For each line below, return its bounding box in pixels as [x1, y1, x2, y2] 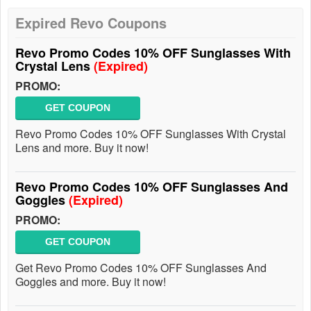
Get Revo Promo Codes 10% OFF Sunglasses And [15, 260, 267, 276]
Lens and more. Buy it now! [15, 140, 149, 155]
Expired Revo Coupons [15, 12, 167, 33]
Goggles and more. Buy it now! [15, 274, 166, 289]
